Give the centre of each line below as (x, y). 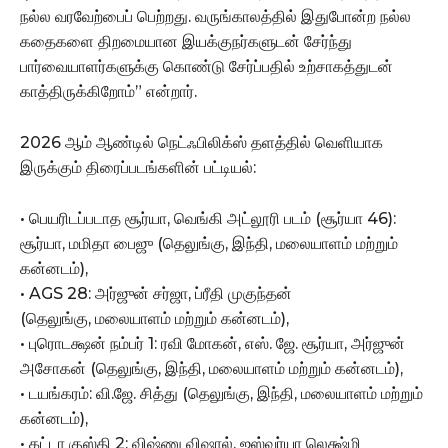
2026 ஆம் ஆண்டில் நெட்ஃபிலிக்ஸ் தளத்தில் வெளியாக (201, 142)
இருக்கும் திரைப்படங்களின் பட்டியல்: (138, 167)
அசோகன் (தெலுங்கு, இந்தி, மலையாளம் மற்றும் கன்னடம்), (211, 368)
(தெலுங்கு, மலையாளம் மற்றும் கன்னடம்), (154, 318)
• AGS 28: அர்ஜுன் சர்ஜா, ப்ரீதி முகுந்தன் (156, 293)
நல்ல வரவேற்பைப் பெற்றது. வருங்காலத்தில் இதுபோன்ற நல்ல (215, 16)
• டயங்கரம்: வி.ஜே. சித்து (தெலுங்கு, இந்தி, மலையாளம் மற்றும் (221, 393)
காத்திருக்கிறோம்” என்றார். (108, 91)
